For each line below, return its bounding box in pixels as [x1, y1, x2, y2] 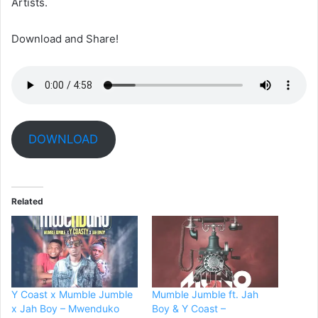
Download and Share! [11, 32, 119, 46]
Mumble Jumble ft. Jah [152, 288, 258, 301]
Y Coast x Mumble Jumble [11, 288, 133, 301]
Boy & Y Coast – [152, 302, 226, 315]
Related [11, 195, 43, 207]
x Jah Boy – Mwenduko [11, 302, 119, 315]
